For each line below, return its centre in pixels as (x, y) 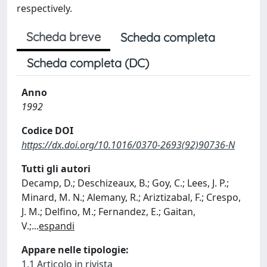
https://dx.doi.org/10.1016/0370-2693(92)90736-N (128, 145)
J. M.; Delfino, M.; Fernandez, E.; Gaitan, (108, 212)
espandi (57, 226)
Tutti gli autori (56, 169)
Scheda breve (63, 37)
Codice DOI (47, 131)
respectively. (44, 8)
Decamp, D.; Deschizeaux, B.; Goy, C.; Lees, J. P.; (125, 183)
